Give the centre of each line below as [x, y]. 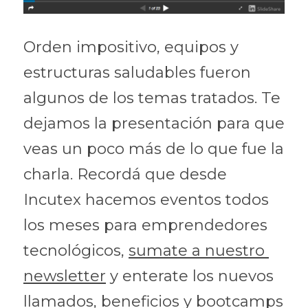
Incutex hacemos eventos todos [146, 200]
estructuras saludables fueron [137, 73]
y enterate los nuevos [190, 276]
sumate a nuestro [197, 251]
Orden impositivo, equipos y [131, 47]
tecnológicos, [76, 251]
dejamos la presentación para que [154, 123]
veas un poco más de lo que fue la [154, 149]
